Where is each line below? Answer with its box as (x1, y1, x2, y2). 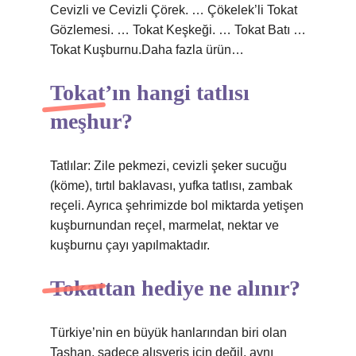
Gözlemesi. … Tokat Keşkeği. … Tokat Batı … (50, 23, 306, 37)
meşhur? (50, 109, 133, 133)
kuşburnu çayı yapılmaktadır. (50, 238, 210, 252)
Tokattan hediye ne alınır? (50, 276, 300, 300)
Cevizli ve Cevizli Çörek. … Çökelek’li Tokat (50, 3, 297, 17)
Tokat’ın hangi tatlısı (50, 80, 250, 105)
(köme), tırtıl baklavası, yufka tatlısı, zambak (50, 179, 292, 192)
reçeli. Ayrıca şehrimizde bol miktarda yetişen (50, 199, 304, 212)
